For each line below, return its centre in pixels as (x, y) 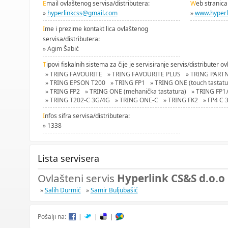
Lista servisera (68, 158)
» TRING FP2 (62, 91)
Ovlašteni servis (77, 178)
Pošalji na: (52, 217)
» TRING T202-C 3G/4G (77, 100)
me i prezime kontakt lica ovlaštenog (96, 29)
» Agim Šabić (61, 49)
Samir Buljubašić (114, 190)
